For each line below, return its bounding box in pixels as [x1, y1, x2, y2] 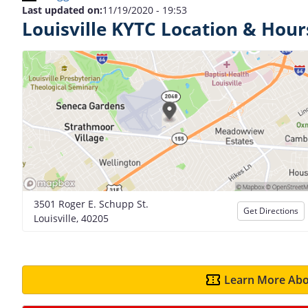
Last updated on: [22, 3, 102, 16]
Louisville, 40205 [34, 211, 109, 225]
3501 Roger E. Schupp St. [34, 197, 148, 210]
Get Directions [243, 204, 298, 217]
